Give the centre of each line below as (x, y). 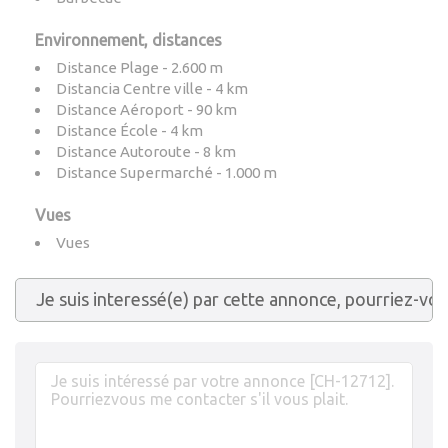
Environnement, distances (128, 40)
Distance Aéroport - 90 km (146, 109)
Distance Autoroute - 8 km (146, 151)
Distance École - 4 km (129, 130)
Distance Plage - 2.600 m (139, 67)
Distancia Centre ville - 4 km (152, 88)
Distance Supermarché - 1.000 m (166, 172)
